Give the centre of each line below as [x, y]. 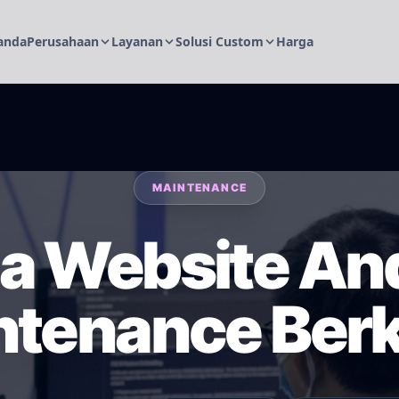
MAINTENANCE [199, 187]
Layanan [137, 41]
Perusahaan [63, 41]
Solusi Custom [220, 41]
